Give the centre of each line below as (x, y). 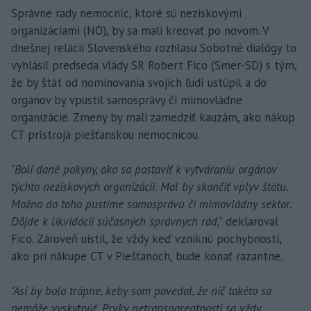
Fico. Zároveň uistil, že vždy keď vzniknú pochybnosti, (146, 238)
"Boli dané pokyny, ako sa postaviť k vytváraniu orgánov (144, 169)
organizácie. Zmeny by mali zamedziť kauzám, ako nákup (153, 117)
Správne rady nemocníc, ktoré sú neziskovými (126, 13)
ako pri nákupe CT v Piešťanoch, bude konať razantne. (147, 256)
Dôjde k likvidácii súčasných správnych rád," (117, 221)
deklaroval (250, 221)
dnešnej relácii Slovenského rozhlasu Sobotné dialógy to (154, 48)
